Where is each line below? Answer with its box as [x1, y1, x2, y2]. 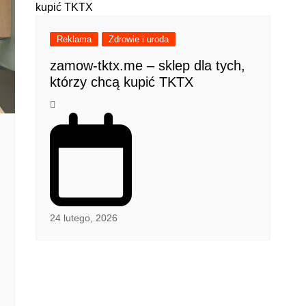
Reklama [57, 33, 92, 44]
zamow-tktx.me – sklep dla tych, [50, 57, 246, 73]
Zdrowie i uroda [109, 33, 169, 44]
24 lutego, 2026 [50, 212, 118, 223]
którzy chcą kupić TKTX [50, 74, 194, 89]
